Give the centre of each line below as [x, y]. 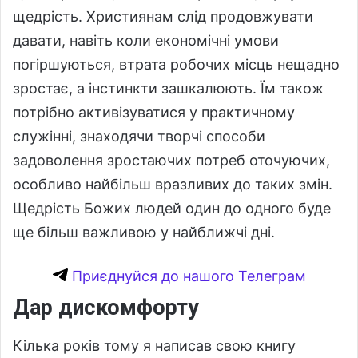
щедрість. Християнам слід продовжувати [163, 17]
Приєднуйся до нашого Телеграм [187, 276]
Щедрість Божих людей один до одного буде [172, 209]
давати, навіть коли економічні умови [146, 41]
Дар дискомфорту [106, 308]
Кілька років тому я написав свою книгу [154, 345]
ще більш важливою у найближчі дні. [144, 233]
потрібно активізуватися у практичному [154, 113]
